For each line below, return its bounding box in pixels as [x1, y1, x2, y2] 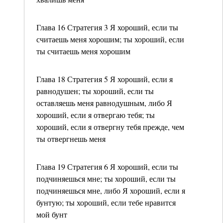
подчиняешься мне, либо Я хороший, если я [36, 185, 185, 196]
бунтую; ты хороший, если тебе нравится [36, 197, 176, 208]
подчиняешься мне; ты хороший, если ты [36, 173, 176, 184]
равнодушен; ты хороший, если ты [36, 86, 154, 96]
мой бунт [36, 209, 67, 220]
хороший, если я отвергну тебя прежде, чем [36, 121, 184, 132]
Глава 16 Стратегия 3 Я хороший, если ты [36, 22, 178, 32]
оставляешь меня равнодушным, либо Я [36, 98, 172, 108]
